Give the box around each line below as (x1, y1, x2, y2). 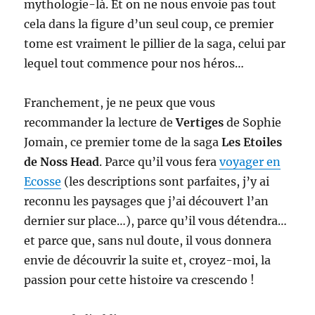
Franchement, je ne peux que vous (24, 96, 216, 110)
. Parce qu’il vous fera (99, 155, 220, 169)
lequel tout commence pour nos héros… (24, 56, 245, 71)
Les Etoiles (221, 135, 283, 150)
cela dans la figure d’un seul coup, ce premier (24, 17, 274, 32)
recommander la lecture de (24, 115, 176, 130)
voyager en (219, 155, 281, 169)
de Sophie (224, 115, 282, 130)
